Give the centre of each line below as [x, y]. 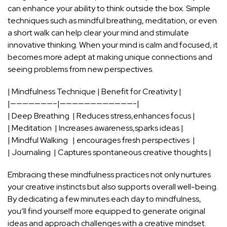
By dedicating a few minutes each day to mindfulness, [104, 199]
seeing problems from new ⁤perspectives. [81, 69]
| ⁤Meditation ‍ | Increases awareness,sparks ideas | [96, 128]
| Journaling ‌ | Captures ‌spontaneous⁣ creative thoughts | [109, 152]
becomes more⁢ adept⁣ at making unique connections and [110, 57]
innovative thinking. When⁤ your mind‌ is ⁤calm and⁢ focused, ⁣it [113, 45]
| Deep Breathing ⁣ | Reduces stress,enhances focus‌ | [101, 116]
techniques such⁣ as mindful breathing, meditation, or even [112, 20]
